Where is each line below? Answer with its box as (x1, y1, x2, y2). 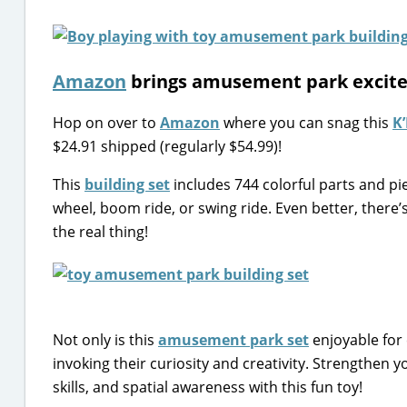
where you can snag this (220, 113, 392, 133)
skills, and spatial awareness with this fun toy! (53, 377, 362, 397)
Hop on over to (53, 113, 160, 133)
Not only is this (53, 330, 158, 350)
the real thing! (53, 222, 148, 242)
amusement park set (158, 330, 309, 350)
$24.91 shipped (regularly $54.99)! (53, 136, 282, 156)
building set (84, 174, 170, 194)
